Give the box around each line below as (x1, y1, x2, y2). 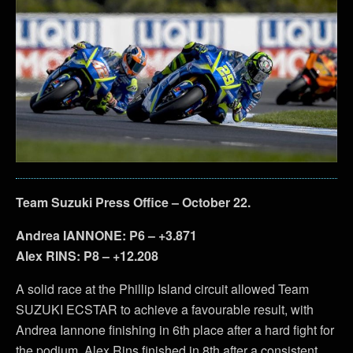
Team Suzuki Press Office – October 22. (16, 192, 251, 211)
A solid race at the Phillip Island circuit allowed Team (16, 279, 309, 298)
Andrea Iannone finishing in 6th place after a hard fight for (16, 320, 334, 339)
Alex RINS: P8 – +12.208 (16, 246, 158, 265)
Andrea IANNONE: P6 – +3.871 (16, 225, 197, 244)
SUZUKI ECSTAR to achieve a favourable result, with (16, 299, 314, 318)
